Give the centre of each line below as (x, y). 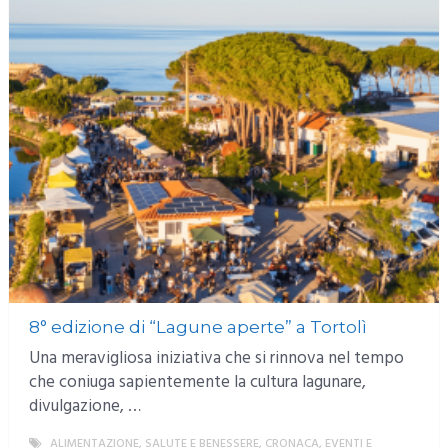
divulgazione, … (84, 406)
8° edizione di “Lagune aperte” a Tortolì (197, 326)
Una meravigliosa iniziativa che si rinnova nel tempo (216, 358)
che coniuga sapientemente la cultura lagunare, (197, 382)
